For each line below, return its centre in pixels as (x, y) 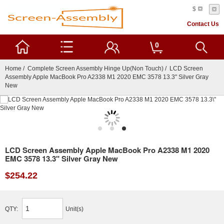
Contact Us (203, 24)
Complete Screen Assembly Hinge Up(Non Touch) (95, 68)
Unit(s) (74, 209)
